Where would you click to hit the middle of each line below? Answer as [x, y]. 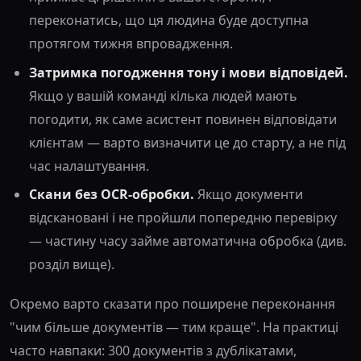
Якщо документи [249, 194]
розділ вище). [72, 264]
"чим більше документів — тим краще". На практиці [174, 327]
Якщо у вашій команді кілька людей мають [163, 95]
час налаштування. [89, 166]
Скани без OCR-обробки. [112, 194]
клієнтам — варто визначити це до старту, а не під [187, 142]
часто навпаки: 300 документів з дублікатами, [153, 351]
